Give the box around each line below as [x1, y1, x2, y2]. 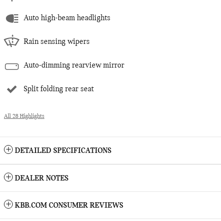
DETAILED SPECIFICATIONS [15, 147, 111, 155]
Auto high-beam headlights [24, 14, 110, 23]
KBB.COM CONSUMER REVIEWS [15, 202, 123, 210]
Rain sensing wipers [24, 38, 90, 46]
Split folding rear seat [24, 85, 94, 94]
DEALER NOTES [15, 175, 69, 183]
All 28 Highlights [4, 113, 44, 120]
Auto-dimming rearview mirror [24, 62, 124, 70]
